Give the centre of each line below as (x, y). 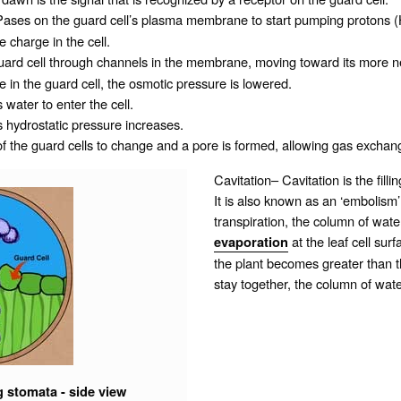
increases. (153, 124)
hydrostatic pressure (64, 124)
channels (122, 62)
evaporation (251, 243)
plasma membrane (195, 20)
